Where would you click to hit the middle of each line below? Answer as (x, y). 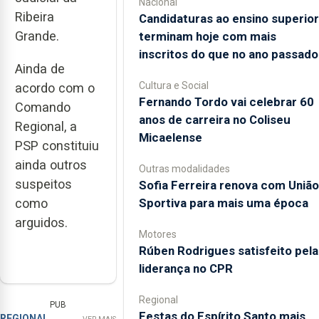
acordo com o (55, 88)
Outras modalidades (184, 168)
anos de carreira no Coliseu (214, 119)
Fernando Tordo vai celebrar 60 (226, 101)
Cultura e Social (173, 85)
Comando (43, 108)
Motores (157, 234)
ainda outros (51, 165)
